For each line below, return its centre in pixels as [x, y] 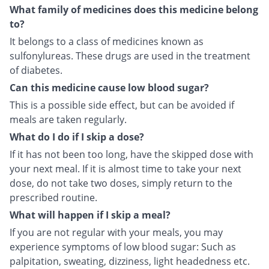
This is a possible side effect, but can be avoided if [122, 105]
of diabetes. [36, 70]
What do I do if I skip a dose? [77, 137]
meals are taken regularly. [68, 119]
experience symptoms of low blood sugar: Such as [123, 246]
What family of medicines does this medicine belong [134, 9]
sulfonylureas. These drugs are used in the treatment [130, 56]
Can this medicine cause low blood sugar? [109, 87]
